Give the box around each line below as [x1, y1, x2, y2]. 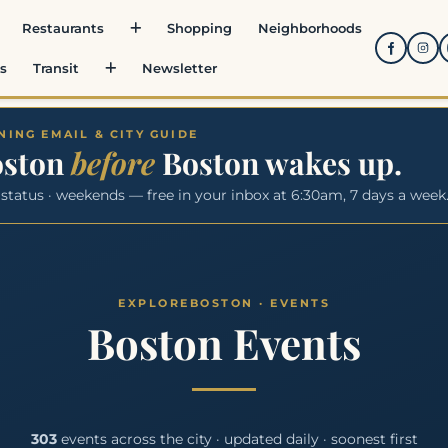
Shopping [166, 20, 232, 36]
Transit [32, 60, 79, 76]
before [71, 143, 155, 183]
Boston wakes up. [155, 143, 402, 183]
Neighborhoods [257, 20, 362, 36]
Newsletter [141, 60, 217, 76]
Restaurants [21, 20, 104, 36]
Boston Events [87, 315, 361, 371]
